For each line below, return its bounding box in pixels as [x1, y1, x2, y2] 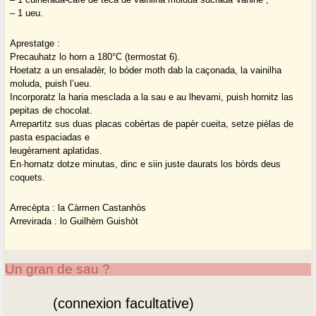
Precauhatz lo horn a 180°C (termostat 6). [10, 51, 181, 63]
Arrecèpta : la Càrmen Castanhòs [10, 202, 147, 214]
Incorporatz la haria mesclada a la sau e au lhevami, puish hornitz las [10, 92, 294, 103]
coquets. [10, 172, 46, 183]
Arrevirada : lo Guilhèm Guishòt [10, 216, 139, 227]
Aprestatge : [10, 38, 61, 49]
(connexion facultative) [53, 295, 195, 311]
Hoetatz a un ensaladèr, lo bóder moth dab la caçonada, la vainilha [10, 65, 282, 76]
